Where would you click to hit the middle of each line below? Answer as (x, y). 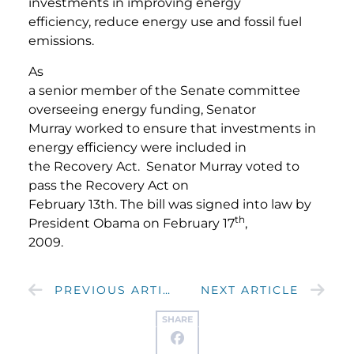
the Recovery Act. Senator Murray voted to (164, 166)
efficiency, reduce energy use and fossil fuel (165, 22)
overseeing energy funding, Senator (142, 109)
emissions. (63, 41)
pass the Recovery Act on (109, 185)
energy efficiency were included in (137, 147)
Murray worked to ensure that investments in (172, 128)
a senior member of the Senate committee (164, 90)
